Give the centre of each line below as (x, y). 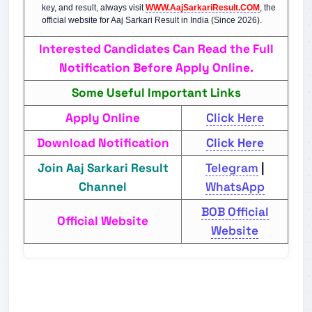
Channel (103, 187)
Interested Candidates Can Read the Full (156, 49)
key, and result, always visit (94, 8)
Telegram (232, 168)
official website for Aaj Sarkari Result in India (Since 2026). (152, 20)
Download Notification (103, 143)
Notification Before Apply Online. (156, 68)
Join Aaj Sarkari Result (103, 168)
